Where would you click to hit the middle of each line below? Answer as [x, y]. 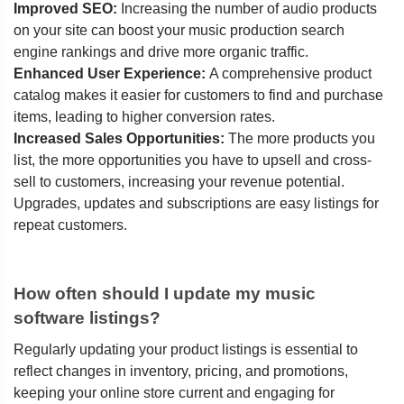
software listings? [87, 318]
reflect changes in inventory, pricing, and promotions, [181, 372]
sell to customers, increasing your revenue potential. [179, 182]
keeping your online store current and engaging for [174, 393]
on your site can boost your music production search [179, 31]
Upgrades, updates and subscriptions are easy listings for [196, 204]
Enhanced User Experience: [111, 74]
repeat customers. [70, 225]
